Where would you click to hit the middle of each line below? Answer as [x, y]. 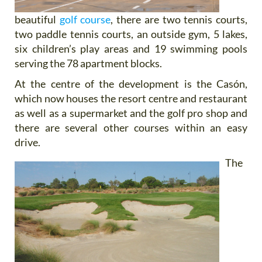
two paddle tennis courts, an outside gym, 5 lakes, [131, 34]
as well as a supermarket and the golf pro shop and [131, 113]
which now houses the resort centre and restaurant [131, 98]
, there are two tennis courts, [179, 19]
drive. [27, 142]
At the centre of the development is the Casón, [131, 83]
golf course [84, 19]
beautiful [35, 19]
